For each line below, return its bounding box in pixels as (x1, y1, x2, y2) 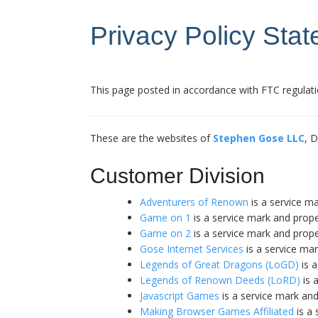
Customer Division (90, 163, 265, 187)
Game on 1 (140, 210, 191, 224)
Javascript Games (140, 288, 219, 302)
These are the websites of (90, 131, 213, 145)
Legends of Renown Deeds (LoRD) (140, 273, 300, 287)
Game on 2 (140, 226, 191, 240)
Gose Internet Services (140, 241, 243, 256)
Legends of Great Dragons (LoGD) (140, 257, 299, 271)
